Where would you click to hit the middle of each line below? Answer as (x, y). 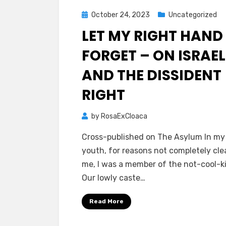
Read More (106, 201)
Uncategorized (193, 15)
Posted (93, 14)
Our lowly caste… (114, 178)
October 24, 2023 (121, 15)
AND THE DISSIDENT (152, 75)
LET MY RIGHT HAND (152, 36)
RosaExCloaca (124, 116)
